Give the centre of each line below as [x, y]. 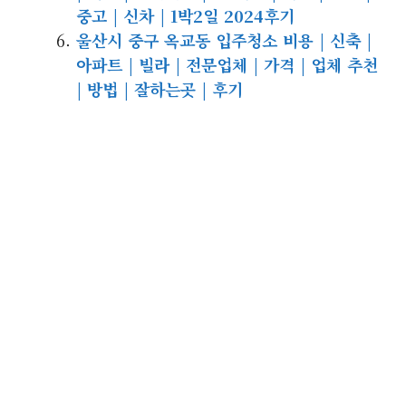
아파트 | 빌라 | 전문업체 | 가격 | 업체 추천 [227, 64]
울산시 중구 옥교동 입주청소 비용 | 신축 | [224, 39]
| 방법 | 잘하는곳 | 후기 [159, 88]
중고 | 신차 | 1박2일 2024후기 [185, 15]
